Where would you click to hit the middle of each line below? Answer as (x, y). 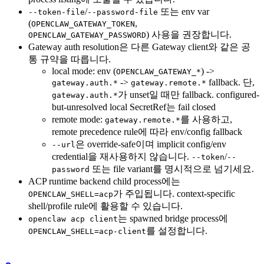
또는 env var (184, 12)
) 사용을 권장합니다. (189, 35)
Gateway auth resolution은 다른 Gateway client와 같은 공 (139, 47)
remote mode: (78, 120)
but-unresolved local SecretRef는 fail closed (134, 107)
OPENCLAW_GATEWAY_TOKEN (83, 24)
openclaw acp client (73, 219)
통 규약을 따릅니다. (70, 60)
